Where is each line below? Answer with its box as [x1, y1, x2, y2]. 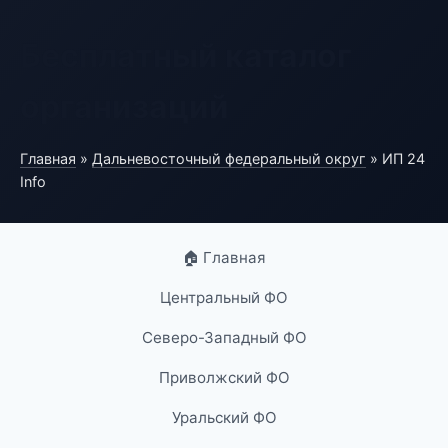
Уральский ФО [171, 408, 277, 427]
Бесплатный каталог [20, 36, 352, 75]
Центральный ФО [160, 288, 288, 307]
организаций [20, 87, 229, 126]
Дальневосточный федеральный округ [92, 150, 366, 167]
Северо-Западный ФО [141, 328, 307, 347]
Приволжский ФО [158, 368, 290, 387]
